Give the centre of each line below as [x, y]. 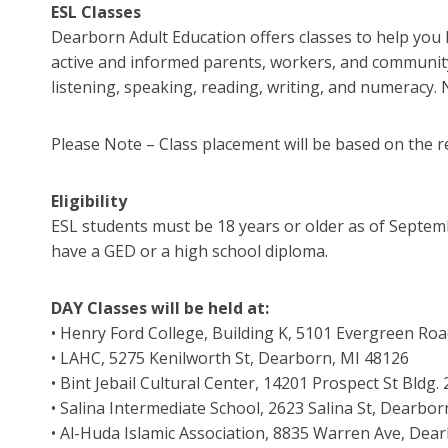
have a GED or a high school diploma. [189, 250]
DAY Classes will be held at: [160, 307]
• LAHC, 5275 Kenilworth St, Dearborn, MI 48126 [230, 357]
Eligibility [89, 200]
